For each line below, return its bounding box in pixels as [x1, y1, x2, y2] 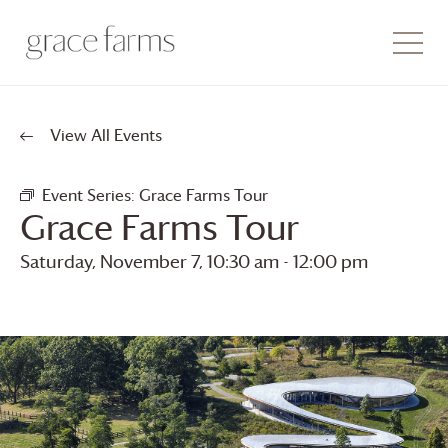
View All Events [46, 124, 162, 146]
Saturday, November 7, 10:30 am [20, 250, 279, 273]
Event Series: [42, 184, 139, 206]
